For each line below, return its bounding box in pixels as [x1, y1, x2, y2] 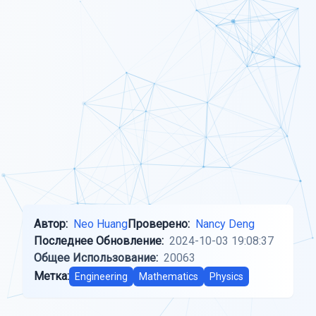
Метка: [34, 269, 69, 283]
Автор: [34, 217, 68, 231]
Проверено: [128, 217, 190, 231]
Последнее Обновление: [34, 234, 164, 248]
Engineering [75, 271, 128, 282]
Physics [209, 271, 243, 282]
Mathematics [139, 271, 198, 282]
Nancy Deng [195, 217, 255, 231]
